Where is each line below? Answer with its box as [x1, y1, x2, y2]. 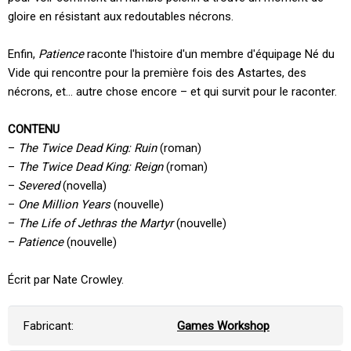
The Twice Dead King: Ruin [18, 140, 157, 155]
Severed [18, 178, 60, 193]
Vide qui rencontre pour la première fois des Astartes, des [8, 65, 306, 80]
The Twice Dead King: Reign [18, 159, 163, 174]
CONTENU [8, 121, 60, 136]
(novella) [60, 178, 107, 193]
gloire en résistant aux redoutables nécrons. [8, 9, 233, 24]
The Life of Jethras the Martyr [18, 215, 173, 230]
